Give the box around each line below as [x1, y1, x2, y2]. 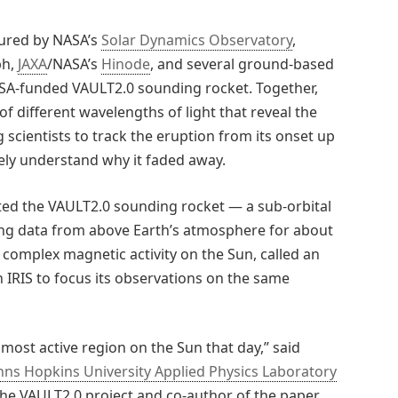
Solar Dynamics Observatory [101, 29, 292, 50]
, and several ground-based [150, 53, 334, 74]
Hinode [101, 53, 150, 74]
